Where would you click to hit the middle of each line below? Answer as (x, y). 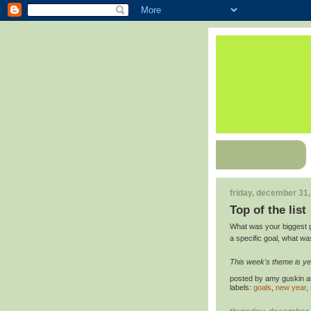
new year (291, 288)
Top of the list (268, 210)
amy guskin (285, 278)
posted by (247, 278)
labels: (242, 288)
